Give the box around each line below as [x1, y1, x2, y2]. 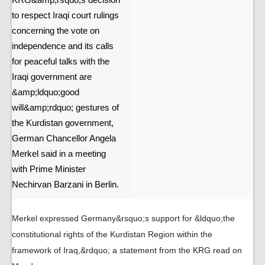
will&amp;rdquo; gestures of [12, 103, 119, 112]
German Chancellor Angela [12, 134, 116, 143]
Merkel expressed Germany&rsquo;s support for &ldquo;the [12, 214, 235, 223]
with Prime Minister [12, 164, 86, 174]
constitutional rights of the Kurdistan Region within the [12, 230, 212, 239]
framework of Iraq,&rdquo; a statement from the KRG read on [12, 245, 242, 255]
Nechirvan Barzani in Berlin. [12, 180, 119, 189]
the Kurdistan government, [12, 118, 114, 128]
